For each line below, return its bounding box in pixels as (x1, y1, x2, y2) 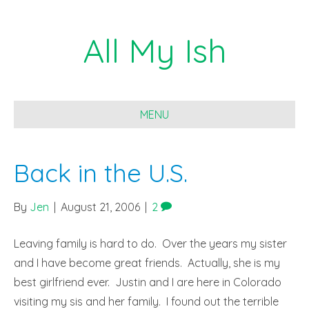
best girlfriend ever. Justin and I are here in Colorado (14, 275, 281, 289)
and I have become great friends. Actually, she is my (14, 256, 280, 270)
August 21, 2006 (61, 200, 140, 214)
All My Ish (82, 30, 227, 71)
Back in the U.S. (14, 157, 188, 188)
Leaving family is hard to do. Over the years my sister (14, 237, 287, 250)
